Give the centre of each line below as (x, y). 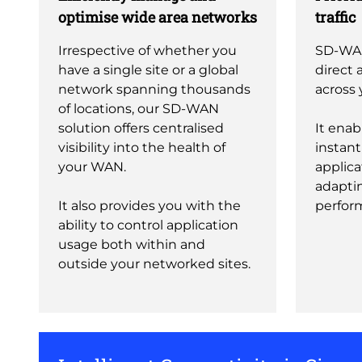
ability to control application (148, 225)
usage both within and (132, 244)
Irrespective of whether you (147, 51)
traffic (335, 17)
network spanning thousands (154, 89)
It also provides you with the (149, 206)
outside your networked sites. (154, 264)
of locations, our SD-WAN (139, 109)
